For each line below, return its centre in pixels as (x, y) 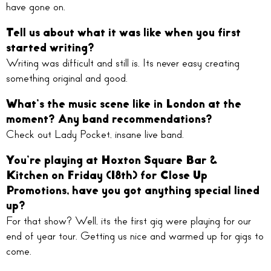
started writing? (50, 48)
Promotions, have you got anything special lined (133, 191)
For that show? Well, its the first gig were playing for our (129, 221)
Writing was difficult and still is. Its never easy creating (123, 63)
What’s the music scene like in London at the (124, 104)
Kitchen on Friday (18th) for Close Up (107, 176)
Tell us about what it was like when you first (123, 33)
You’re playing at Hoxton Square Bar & (112, 161)
